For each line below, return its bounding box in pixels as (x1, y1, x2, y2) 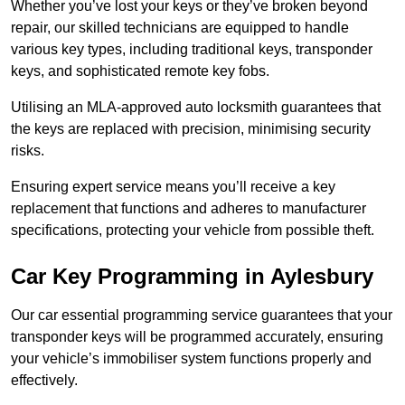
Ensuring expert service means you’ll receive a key (11, 179, 335, 195)
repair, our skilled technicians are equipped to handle (11, 20, 349, 36)
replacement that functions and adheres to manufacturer (11, 201, 366, 217)
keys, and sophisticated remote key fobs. (11, 63, 269, 80)
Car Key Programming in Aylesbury (11, 264, 373, 289)
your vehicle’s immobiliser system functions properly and (11, 351, 372, 367)
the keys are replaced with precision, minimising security (11, 121, 371, 137)
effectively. (11, 372, 78, 389)
